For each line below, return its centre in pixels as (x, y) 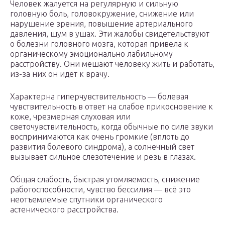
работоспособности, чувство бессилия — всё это (100, 190)
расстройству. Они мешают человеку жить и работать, (112, 64)
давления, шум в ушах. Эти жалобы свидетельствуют (110, 34)
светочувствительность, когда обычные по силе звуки (111, 127)
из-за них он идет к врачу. (60, 74)
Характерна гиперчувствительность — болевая (99, 97)
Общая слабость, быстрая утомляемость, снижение (105, 180)
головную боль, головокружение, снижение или (102, 14)
